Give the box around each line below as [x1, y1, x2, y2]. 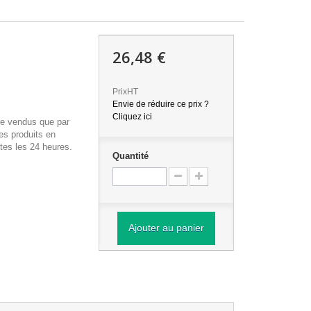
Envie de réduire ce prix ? [112, 99, 209, 109]
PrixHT [112, 87, 138, 96]
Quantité [112, 151, 149, 161]
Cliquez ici [112, 112, 152, 121]
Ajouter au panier [128, 222, 204, 233]
